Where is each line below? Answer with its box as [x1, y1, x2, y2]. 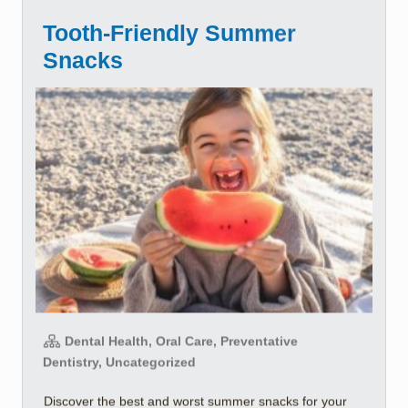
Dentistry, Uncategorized [43, 354, 196, 370]
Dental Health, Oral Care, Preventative [61, 333, 298, 349]
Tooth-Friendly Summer [43, 20, 296, 46]
